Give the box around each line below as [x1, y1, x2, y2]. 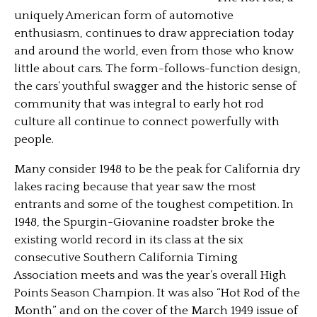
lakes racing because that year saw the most [14, 180, 256, 193]
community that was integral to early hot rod [14, 98, 264, 110]
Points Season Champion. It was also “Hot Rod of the [14, 287, 300, 299]
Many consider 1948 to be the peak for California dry [14, 163, 300, 175]
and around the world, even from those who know [14, 45, 294, 57]
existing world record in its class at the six [14, 234, 243, 246]
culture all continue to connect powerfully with [14, 115, 279, 128]
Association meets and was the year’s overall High [14, 269, 287, 282]
